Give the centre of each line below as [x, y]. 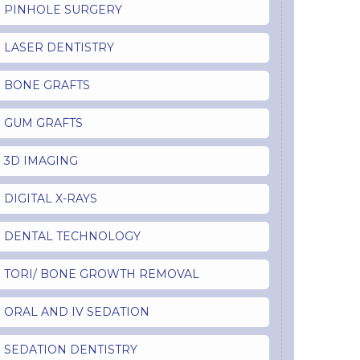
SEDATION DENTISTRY [70, 350]
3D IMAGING [41, 161]
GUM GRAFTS [43, 123]
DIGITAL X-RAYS [50, 199]
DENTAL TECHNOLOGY [72, 237]
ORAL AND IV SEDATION [76, 312]
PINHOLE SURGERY [63, 10]
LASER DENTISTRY [59, 48]
